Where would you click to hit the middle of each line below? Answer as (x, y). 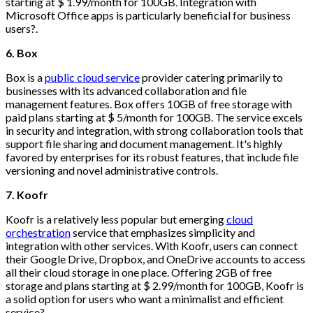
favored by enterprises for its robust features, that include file (152, 156)
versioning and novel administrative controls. (112, 170)
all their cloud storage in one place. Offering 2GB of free (139, 272)
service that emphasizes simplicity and (163, 232)
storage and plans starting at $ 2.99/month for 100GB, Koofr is (155, 285)
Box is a (25, 77)
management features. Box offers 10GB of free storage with (149, 103)
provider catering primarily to (211, 77)
